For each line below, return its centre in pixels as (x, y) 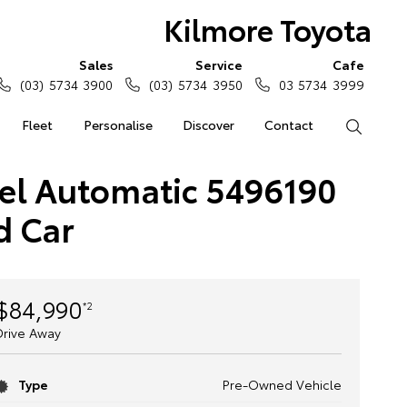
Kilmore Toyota (267, 29)
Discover (208, 124)
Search (382, 124)
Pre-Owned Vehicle (282, 384)
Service (218, 65)
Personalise (118, 124)
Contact (289, 124)
